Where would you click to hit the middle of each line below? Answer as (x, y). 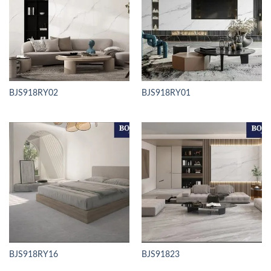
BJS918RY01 (166, 93)
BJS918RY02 (33, 93)
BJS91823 (160, 255)
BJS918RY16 (33, 255)
